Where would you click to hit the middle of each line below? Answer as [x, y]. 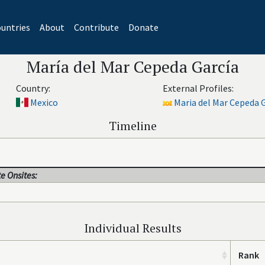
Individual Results [132, 228]
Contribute [96, 27]
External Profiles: [198, 88]
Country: [33, 88]
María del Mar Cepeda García [132, 67]
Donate [143, 27]
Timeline [132, 126]
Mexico [44, 102]
